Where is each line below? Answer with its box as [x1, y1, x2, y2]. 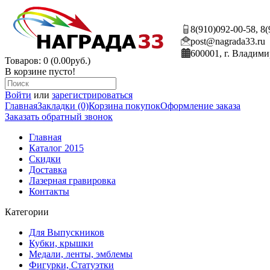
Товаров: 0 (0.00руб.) [5, 55, 90, 66]
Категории [5, 207, 49, 217]
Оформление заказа [160, 101, 240, 111]
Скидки [29, 154, 61, 164]
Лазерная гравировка [29, 175, 116, 186]
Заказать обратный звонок [5, 111, 113, 122]
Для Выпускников [29, 227, 104, 237]
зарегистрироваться [52, 90, 133, 100]
